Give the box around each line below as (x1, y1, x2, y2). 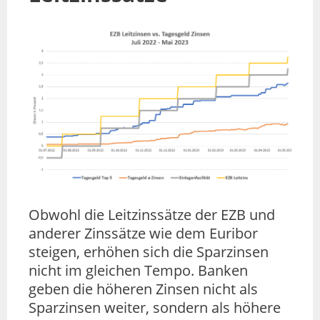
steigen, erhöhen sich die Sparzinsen (29, 241, 269, 261)
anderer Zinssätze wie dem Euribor (29, 223, 258, 243)
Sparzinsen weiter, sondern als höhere (29, 297, 281, 317)
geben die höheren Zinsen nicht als (29, 279, 258, 299)
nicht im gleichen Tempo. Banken (29, 260, 248, 280)
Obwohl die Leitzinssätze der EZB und (29, 204, 275, 224)
